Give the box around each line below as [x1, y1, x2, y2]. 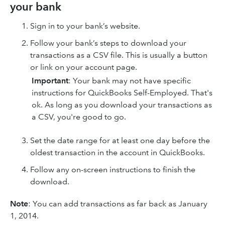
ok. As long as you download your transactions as [32, 100, 212, 109]
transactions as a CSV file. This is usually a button [30, 50, 207, 60]
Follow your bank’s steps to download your [30, 38, 186, 48]
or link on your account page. [30, 62, 137, 72]
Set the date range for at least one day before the [30, 136, 210, 145]
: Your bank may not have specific [68, 76, 191, 85]
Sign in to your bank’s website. [30, 21, 140, 31]
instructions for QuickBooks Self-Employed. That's [32, 88, 212, 97]
